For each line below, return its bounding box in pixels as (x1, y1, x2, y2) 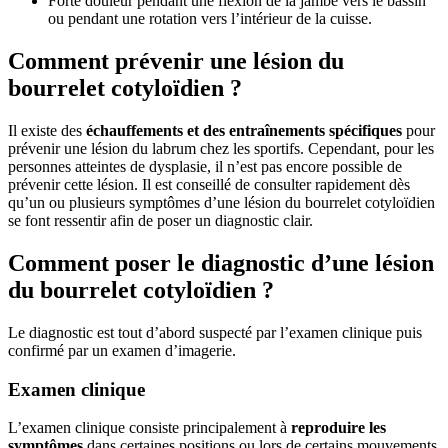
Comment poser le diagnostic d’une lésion (8, 250, 434, 277)
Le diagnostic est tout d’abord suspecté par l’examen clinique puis (8, 323, 422, 341)
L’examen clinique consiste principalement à (8, 419, 291, 437)
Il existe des (8, 122, 86, 140)
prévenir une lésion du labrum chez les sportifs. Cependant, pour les (8, 140, 434, 158)
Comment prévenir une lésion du (8, 48, 344, 75)
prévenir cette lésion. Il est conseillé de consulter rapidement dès (8, 176, 410, 194)
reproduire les (291, 419, 386, 437)
